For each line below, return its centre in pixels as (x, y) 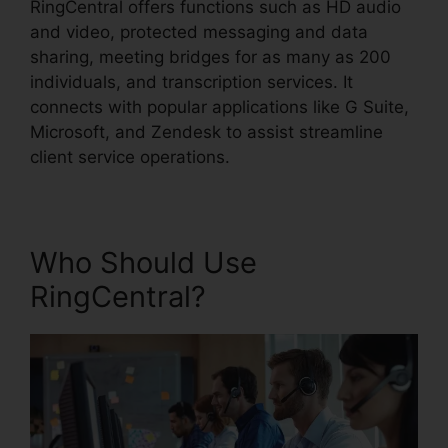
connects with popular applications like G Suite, (219, 106)
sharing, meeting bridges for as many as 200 (210, 56)
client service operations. (130, 156)
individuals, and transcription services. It (191, 81)
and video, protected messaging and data (199, 31)
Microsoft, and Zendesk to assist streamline (206, 131)
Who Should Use (143, 262)
